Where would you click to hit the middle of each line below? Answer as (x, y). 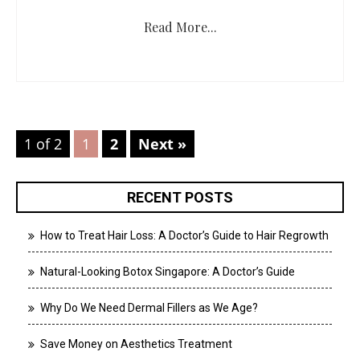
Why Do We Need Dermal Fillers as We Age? (149, 307)
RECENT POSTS (180, 197)
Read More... (180, 27)
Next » (162, 143)
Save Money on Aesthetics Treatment (136, 344)
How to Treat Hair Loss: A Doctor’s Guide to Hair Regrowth (184, 235)
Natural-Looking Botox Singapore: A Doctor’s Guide (168, 271)
